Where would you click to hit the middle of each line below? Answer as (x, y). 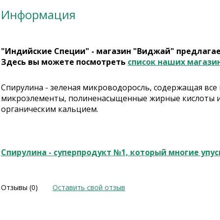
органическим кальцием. (50, 109)
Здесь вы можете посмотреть (64, 62)
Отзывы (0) (19, 187)
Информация (38, 14)
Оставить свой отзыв (89, 187)
